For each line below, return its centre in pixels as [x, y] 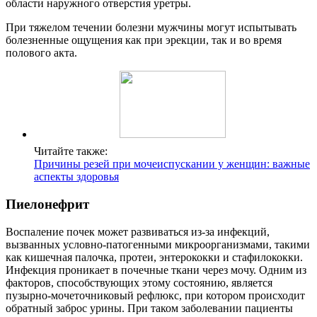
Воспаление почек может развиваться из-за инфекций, [138, 231]
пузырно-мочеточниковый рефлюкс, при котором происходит [155, 295]
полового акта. [41, 53]
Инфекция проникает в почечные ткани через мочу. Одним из [156, 270]
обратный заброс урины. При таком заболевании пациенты [149, 308]
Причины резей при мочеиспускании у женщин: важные [172, 164]
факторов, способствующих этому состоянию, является [139, 282]
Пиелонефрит [47, 204]
